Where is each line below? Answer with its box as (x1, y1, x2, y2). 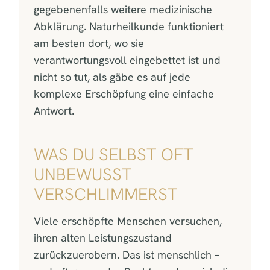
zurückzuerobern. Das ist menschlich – (34, 247, 219, 262)
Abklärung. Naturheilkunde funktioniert (34, 19, 224, 33)
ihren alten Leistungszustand (34, 230, 172, 245)
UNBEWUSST (34, 163, 132, 185)
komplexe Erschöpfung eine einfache (34, 86, 214, 101)
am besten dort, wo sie (34, 36, 144, 50)
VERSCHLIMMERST (34, 183, 178, 205)
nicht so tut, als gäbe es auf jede (34, 69, 190, 84)
